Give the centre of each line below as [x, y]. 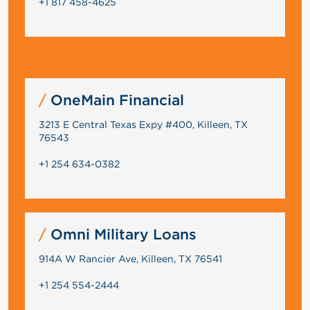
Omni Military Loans [121, 234]
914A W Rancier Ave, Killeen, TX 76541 [130, 258]
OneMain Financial [115, 100]
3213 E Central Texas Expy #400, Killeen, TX [143, 124]
